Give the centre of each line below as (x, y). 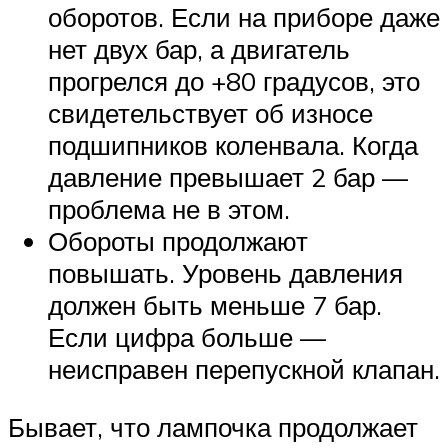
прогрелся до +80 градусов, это (234, 81)
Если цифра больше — (187, 337)
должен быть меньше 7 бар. (215, 305)
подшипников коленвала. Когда (233, 145)
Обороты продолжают (178, 241)
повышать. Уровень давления (225, 273)
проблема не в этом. (169, 209)
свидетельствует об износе (210, 113)
